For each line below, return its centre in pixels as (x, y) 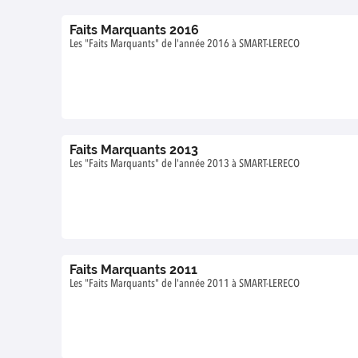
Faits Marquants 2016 (134, 30)
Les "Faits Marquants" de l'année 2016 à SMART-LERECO (185, 44)
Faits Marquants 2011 (133, 270)
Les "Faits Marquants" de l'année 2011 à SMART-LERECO (185, 284)
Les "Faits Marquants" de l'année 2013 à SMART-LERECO (185, 164)
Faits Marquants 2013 (134, 150)
